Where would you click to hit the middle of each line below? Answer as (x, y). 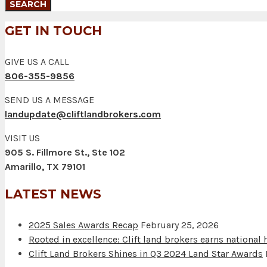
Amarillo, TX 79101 (45, 167)
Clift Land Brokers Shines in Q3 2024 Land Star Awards (146, 253)
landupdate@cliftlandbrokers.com (83, 114)
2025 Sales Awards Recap (83, 225)
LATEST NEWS (53, 194)
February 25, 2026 (180, 225)
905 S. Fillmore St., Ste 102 (65, 153)
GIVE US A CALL (37, 62)
